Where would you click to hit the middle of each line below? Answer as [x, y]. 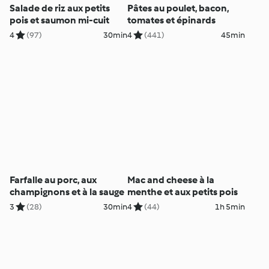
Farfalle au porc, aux [53, 180]
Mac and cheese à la [171, 180]
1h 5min [230, 207]
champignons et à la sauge [67, 192]
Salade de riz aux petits [60, 8]
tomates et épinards [171, 20]
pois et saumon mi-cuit [60, 20]
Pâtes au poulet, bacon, [178, 8]
